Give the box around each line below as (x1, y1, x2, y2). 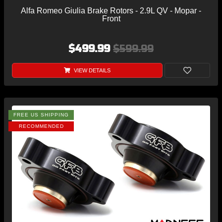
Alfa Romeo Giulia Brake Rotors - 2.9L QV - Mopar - (21, 6, 201, 15)
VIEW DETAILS (72, 67, 111, 74)
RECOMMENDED (18, 123, 64, 129)
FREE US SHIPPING (13, 112, 69, 118)
